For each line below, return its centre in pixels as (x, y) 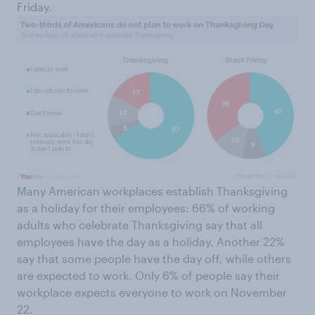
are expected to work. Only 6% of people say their (148, 276)
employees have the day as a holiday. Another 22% (151, 242)
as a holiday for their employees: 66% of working (146, 208)
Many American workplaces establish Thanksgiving (152, 191)
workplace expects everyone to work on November (152, 292)
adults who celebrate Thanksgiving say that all (140, 225)
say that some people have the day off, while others (154, 259)
